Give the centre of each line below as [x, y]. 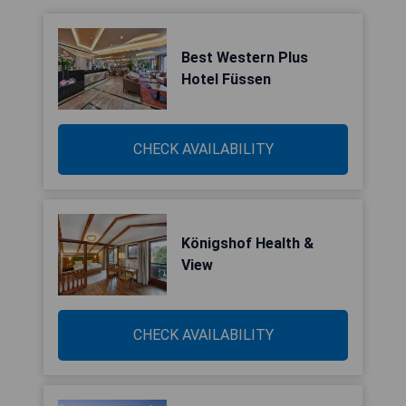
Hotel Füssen [226, 79]
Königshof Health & [247, 243]
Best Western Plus [245, 58]
